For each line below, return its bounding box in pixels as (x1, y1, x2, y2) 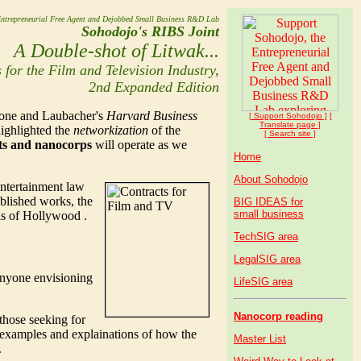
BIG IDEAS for (234, 196, 303, 208)
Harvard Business (106, 109, 197, 122)
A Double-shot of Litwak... (14, 40, 219, 61)
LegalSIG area (234, 253, 301, 265)
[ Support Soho (248, 111, 306, 120)
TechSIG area (234, 230, 298, 243)
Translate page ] (259, 120, 321, 129)
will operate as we (92, 138, 187, 151)
